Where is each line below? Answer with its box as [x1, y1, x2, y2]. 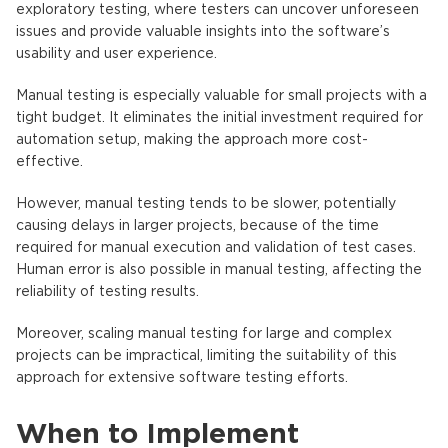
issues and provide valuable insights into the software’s [16, 25, 390, 38]
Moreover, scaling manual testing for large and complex [16, 327, 392, 340]
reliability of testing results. [16, 285, 199, 298]
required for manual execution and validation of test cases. [16, 241, 416, 254]
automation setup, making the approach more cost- [16, 133, 368, 146]
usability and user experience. [16, 47, 217, 60]
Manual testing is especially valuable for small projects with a [16, 89, 427, 102]
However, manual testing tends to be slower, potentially [16, 197, 396, 210]
